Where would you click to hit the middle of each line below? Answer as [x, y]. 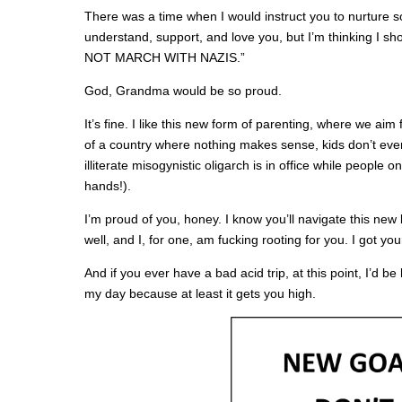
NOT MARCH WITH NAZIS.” [165, 57]
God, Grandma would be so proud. [183, 91]
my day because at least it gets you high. [200, 293]
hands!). [108, 186]
